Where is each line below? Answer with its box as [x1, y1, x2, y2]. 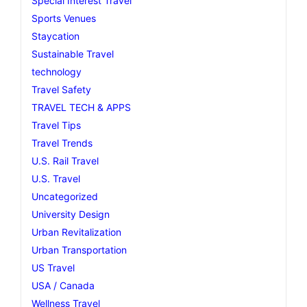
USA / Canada [32, 280, 95, 291]
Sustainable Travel [32, 48, 114, 60]
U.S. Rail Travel [32, 155, 99, 167]
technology [32, 66, 82, 77]
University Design [32, 208, 110, 220]
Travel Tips [32, 119, 81, 131]
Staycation [32, 30, 79, 42]
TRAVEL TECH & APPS [32, 101, 131, 113]
